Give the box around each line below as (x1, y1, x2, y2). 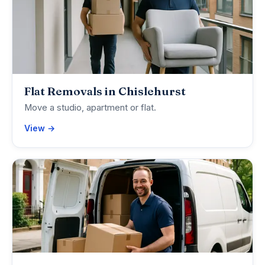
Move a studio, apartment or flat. (24, 102, 156, 114)
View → (24, 123, 55, 134)
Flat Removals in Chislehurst (24, 84, 186, 99)
